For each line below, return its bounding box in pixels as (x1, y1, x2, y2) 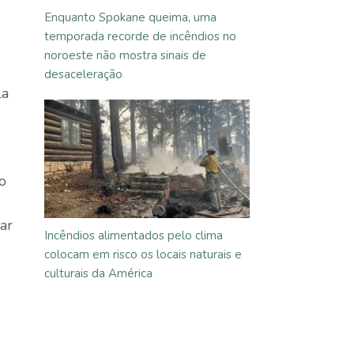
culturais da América (44, 265, 153, 281)
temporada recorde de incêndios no (44, 28, 236, 44)
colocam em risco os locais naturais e (44, 247, 242, 262)
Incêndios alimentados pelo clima (44, 228, 223, 243)
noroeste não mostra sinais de (44, 47, 206, 63)
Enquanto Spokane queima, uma (44, 9, 217, 25)
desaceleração (44, 66, 122, 82)
